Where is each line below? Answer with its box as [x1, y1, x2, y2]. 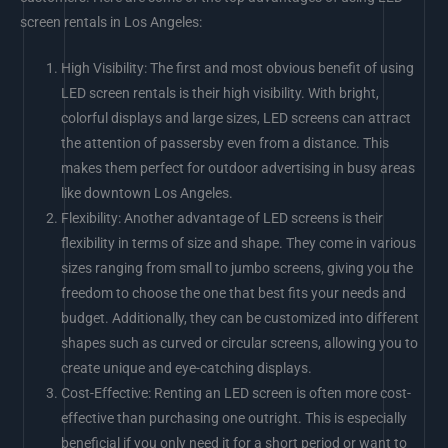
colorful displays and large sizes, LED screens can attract [61, 110, 412, 127]
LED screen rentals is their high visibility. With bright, [61, 85, 380, 102]
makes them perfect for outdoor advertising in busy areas [61, 160, 416, 177]
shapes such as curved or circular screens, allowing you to [61, 335, 419, 352]
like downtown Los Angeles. [61, 185, 234, 202]
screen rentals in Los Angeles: [20, 13, 202, 30]
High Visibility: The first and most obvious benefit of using [61, 60, 415, 77]
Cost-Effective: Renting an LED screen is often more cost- [61, 385, 412, 402]
